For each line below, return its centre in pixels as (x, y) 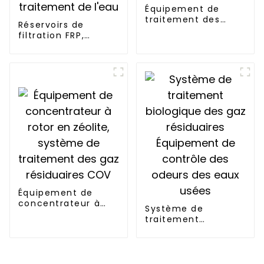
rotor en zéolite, (58, 214)
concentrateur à (59, 204)
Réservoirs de (51, 25)
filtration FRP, (51, 36)
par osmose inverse (193, 41)
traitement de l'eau (67, 89)
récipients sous (56, 46)
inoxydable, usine (61, 67)
